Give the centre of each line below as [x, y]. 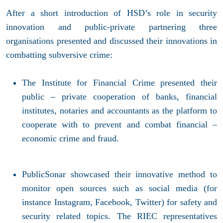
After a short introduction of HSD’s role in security [111, 13]
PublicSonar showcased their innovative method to [119, 174]
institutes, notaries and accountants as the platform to [119, 110]
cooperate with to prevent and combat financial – [119, 124]
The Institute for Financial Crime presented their [119, 82]
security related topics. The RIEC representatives [119, 216]
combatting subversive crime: [59, 55]
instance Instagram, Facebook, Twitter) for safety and [119, 202]
